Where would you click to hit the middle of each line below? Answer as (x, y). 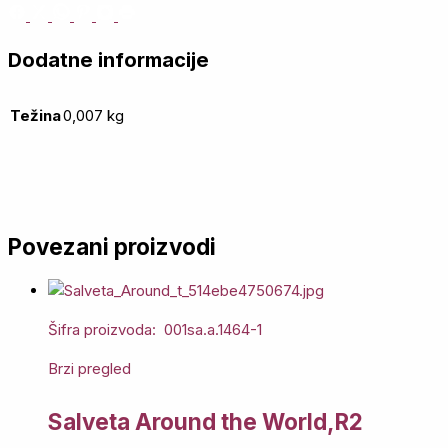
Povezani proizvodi (112, 247)
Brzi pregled (89, 369)
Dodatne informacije (108, 60)
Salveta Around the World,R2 (205, 422)
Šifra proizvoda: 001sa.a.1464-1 (155, 330)
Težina (35, 116)
